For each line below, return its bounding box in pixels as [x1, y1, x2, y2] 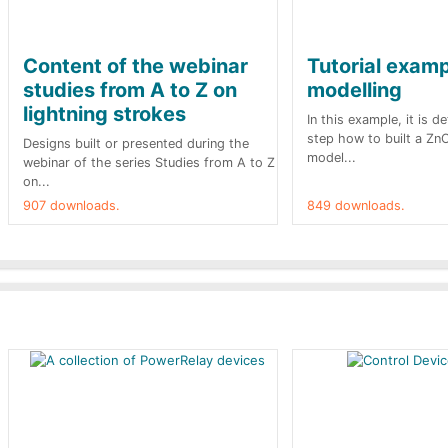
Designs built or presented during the [23, 136, 249, 151]
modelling [307, 78, 402, 102]
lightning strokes [23, 102, 186, 126]
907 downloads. [23, 198, 120, 213]
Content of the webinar [23, 54, 248, 78]
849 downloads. [307, 198, 405, 213]
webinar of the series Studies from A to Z [23, 155, 275, 170]
